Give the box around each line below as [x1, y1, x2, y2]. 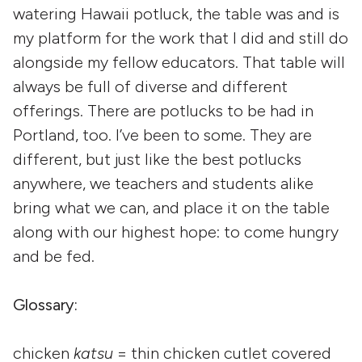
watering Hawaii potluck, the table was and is [13, 4, 339, 23]
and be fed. [13, 246, 95, 266]
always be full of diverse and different [13, 77, 288, 96]
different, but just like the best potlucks [13, 149, 301, 169]
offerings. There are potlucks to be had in [13, 101, 314, 120]
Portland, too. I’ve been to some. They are [13, 125, 312, 145]
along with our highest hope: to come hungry [13, 222, 339, 242]
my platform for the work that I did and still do [13, 28, 348, 48]
